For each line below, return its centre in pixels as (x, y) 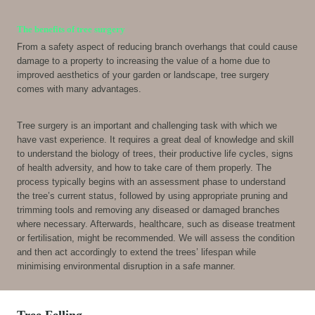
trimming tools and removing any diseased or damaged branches (148, 210)
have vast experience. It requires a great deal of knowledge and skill (155, 139)
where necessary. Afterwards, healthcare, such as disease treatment (156, 224)
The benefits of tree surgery (71, 30)
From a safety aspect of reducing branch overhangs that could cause (157, 46)
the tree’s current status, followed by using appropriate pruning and (152, 195)
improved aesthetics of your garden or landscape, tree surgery (143, 75)
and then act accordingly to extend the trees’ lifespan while (136, 252)
